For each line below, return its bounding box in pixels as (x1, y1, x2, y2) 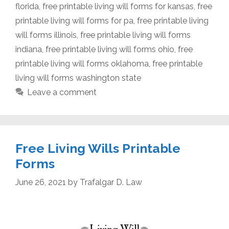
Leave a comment (27, 87, 97, 98)
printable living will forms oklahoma (15, 59, 149, 69)
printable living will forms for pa (15, 16, 133, 26)
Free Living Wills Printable (15, 141, 180, 156)
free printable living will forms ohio (45, 44, 174, 55)
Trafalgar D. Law (80, 177, 142, 188)
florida (15, 2, 39, 12)
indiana (15, 44, 42, 55)
